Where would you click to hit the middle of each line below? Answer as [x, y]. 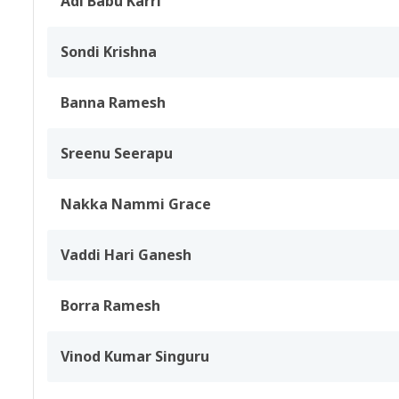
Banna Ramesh [113, 102]
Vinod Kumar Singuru [135, 356]
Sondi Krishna [109, 52]
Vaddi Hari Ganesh [126, 255]
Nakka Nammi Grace [136, 204]
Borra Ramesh [110, 305]
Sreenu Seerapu [117, 153]
